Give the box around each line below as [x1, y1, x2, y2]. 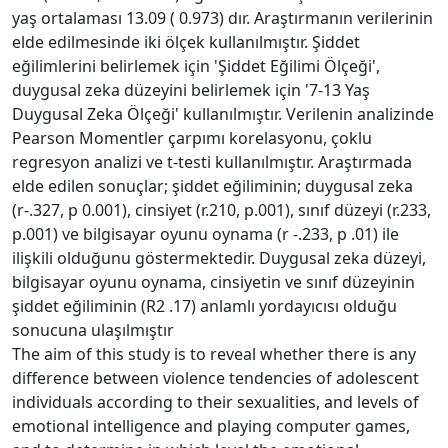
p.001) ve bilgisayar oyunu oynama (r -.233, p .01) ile [12, 222, 399, 245]
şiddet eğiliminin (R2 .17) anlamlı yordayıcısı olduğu [12, 294, 397, 317]
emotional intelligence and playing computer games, [12, 414, 410, 437]
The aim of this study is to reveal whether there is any [12, 342, 416, 365]
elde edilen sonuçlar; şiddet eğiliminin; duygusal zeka [12, 174, 413, 197]
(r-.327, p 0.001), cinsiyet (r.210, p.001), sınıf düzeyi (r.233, [12, 198, 431, 221]
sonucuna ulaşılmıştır [12, 318, 174, 341]
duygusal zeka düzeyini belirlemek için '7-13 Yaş [12, 78, 370, 101]
